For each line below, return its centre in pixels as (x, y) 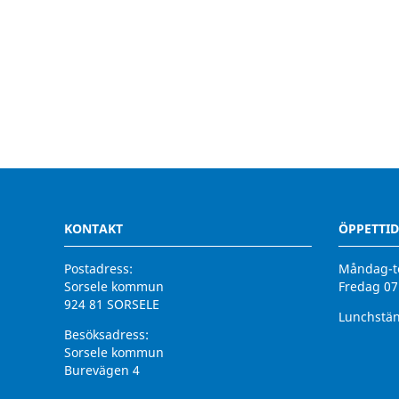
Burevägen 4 (102, 370)
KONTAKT (94, 229)
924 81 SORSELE (112, 305)
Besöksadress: (106, 335)
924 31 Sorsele (107, 388)
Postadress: (98, 269)
